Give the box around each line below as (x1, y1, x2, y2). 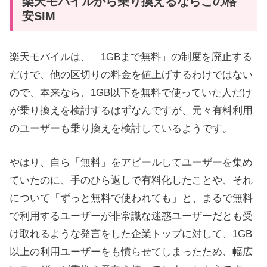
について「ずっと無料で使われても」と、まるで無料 (10, 193, 253, 204)
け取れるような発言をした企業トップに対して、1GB (10, 228, 252, 240)
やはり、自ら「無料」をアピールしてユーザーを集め (10, 157, 253, 169)
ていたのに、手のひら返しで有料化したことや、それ (10, 175, 253, 187)
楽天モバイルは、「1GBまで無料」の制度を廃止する (10, 51, 252, 63)
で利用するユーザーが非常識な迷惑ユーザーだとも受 (10, 210, 253, 222)
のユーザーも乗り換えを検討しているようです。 (10, 123, 232, 135)
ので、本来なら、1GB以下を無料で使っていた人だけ (10, 87, 252, 99)
